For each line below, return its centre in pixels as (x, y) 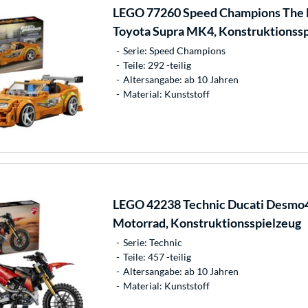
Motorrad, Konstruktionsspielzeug (207, 222)
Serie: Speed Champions (174, 50)
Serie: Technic (152, 242)
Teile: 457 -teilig (157, 256)
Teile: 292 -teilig (157, 65)
